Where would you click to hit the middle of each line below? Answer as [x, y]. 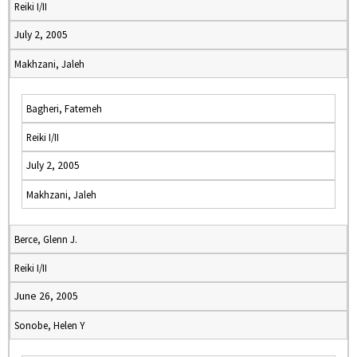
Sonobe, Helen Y [49, 325]
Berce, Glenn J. [46, 239]
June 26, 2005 [46, 296]
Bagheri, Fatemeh [64, 108]
